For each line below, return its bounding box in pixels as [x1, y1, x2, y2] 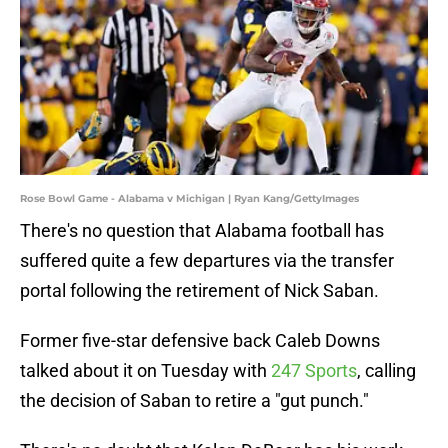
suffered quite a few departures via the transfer [20, 250, 394, 272]
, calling [357, 360, 416, 382]
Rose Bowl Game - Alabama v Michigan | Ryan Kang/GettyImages [20, 192, 359, 206]
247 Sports [271, 360, 357, 382]
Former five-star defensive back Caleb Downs [20, 330, 380, 352]
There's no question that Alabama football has [20, 220, 384, 242]
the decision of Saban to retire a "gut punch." [20, 390, 369, 412]
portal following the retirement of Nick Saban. [20, 280, 379, 302]
